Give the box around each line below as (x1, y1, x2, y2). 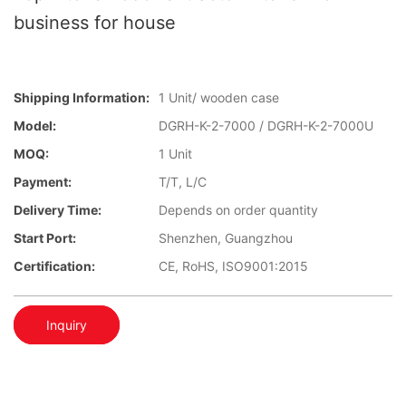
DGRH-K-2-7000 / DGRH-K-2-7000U (159, 118, 373, 134)
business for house (14, 12, 176, 34)
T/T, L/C (159, 174, 207, 190)
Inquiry (46, 316, 87, 333)
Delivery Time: (14, 202, 101, 218)
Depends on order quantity (159, 202, 318, 218)
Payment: (14, 174, 72, 190)
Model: (14, 118, 56, 134)
